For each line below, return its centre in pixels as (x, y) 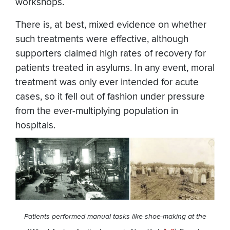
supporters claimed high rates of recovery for (111, 54)
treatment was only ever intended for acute (107, 83)
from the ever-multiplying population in (97, 111)
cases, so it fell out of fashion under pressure (110, 97)
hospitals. (35, 126)
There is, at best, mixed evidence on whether (111, 25)
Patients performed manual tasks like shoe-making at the (115, 217)
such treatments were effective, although (102, 40)
